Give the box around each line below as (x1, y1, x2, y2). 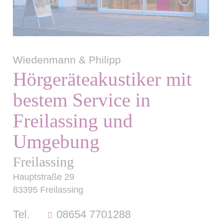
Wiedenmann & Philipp (13, 54, 121, 65)
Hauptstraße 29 (13, 172, 75, 182)
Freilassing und (13, 110, 133, 131)
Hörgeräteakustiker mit (13, 68, 192, 90)
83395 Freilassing (13, 185, 84, 195)
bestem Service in (13, 89, 151, 111)
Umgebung (13, 130, 100, 152)
